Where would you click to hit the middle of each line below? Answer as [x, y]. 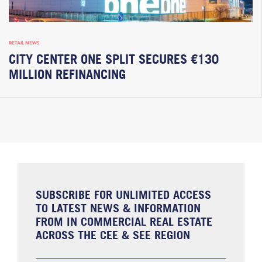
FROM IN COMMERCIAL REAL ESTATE [124, 221]
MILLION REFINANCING [67, 74]
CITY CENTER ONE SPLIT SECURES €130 [114, 59]
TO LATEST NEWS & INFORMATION [118, 208]
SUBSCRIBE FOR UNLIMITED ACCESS [124, 194]
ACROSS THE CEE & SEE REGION [113, 235]
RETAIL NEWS [24, 42]
